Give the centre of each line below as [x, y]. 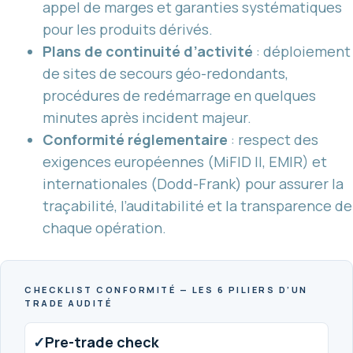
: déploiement [302, 51]
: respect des [273, 139]
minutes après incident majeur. [147, 117]
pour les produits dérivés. [128, 29]
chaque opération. [104, 227]
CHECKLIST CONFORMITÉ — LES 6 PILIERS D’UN [166, 289]
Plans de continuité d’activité [148, 51]
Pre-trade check [102, 342]
